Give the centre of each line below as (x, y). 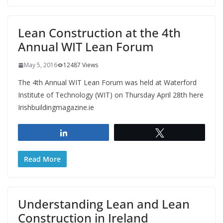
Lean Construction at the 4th (99, 33)
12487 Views (81, 65)
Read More (42, 159)
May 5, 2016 (41, 65)
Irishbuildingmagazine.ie (56, 108)
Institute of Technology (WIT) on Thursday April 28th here (111, 95)
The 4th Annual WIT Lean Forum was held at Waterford (107, 83)
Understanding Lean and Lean (104, 204)
